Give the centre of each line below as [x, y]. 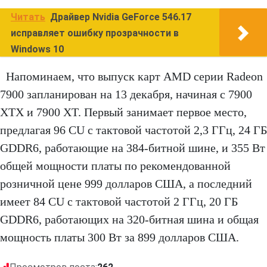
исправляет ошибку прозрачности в [95, 33]
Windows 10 [37, 49]
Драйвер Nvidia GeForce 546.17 [121, 17]
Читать [28, 17]
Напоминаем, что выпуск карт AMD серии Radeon [134, 77]
